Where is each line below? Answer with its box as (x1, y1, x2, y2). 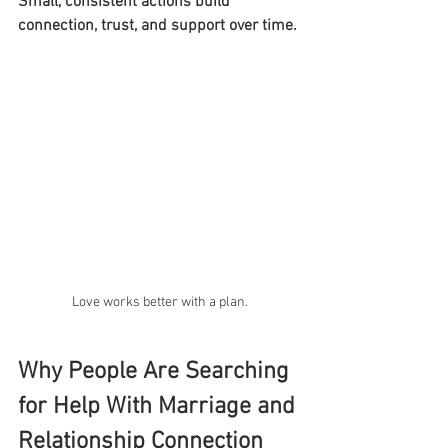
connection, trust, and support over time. (18, 15, 297, 36)
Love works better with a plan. (72, 293, 248, 311)
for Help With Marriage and (18, 392, 301, 421)
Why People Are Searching (18, 357, 295, 386)
